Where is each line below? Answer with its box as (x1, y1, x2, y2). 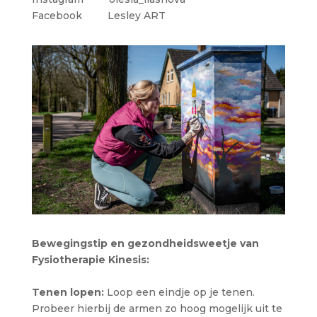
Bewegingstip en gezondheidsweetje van (31, 237, 259, 250)
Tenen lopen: (31, 286, 104, 299)
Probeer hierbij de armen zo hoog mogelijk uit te (31, 302, 282, 316)
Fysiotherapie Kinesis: (31, 253, 149, 267)
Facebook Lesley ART (31, 9, 166, 22)
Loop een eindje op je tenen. (103, 286, 255, 299)
